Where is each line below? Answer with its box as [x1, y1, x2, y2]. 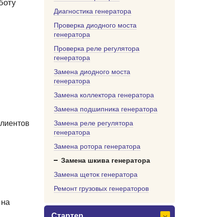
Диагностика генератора [54, 7, 131, 15]
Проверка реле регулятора [54, 45, 139, 52]
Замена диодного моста [54, 68, 130, 76]
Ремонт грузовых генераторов [54, 185, 149, 192]
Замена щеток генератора [54, 170, 138, 178]
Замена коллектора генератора [54, 91, 154, 99]
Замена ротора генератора [54, 142, 140, 150]
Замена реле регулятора [54, 119, 133, 127]
